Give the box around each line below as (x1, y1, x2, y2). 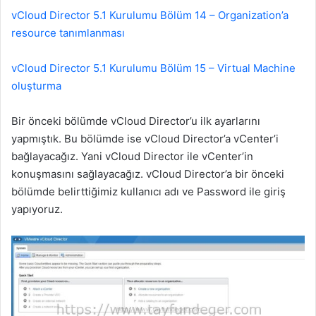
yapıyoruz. (11, 202, 63, 217)
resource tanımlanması (11, 26, 125, 40)
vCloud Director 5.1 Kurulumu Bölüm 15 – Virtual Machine (11, 61, 296, 75)
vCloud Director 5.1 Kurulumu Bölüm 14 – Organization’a (11, 8, 288, 23)
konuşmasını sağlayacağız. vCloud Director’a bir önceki (11, 167, 284, 181)
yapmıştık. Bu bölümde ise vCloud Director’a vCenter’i (11, 132, 279, 146)
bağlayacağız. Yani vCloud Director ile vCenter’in (11, 150, 253, 164)
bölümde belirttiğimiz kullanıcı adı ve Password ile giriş (11, 185, 286, 199)
